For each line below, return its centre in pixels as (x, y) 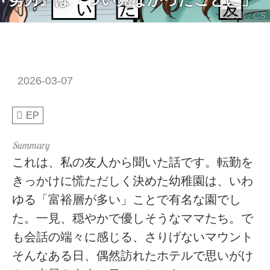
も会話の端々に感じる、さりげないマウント (133, 237)
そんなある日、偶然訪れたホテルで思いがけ (133, 255)
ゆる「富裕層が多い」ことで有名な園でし (127, 199)
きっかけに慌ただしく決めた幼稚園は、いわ (133, 181)
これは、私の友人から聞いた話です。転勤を (133, 162)
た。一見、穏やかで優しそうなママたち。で (133, 218)
